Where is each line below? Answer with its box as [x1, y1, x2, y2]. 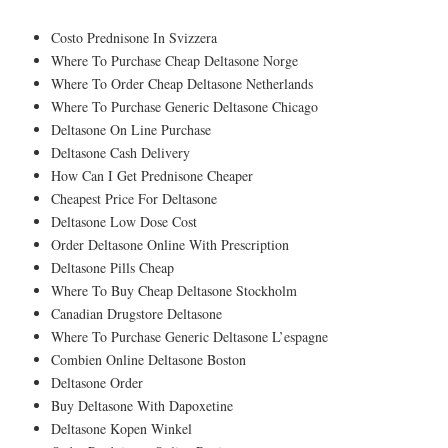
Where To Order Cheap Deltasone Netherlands [51, 73, 313, 93]
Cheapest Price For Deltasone [51, 188, 217, 208]
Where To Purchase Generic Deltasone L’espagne [51, 326, 328, 346]
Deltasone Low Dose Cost [51, 211, 197, 231]
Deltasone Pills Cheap [51, 257, 174, 277]
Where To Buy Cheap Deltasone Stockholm [51, 280, 297, 300]
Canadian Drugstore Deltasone [51, 303, 222, 323]
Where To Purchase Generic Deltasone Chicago [51, 96, 318, 116]
